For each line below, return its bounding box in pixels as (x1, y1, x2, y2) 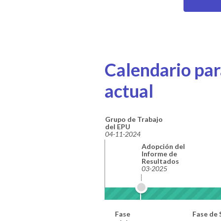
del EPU (105, 122, 130, 131)
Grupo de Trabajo (105, 114, 163, 123)
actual (105, 79, 153, 102)
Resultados (141, 156, 179, 165)
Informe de (141, 149, 177, 158)
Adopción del (141, 142, 185, 150)
